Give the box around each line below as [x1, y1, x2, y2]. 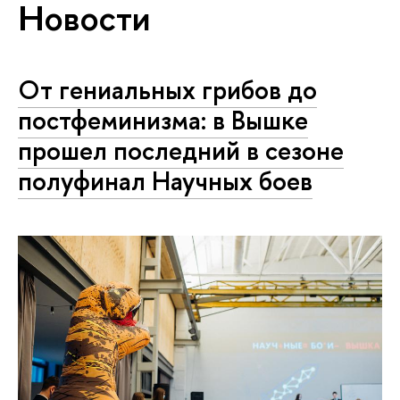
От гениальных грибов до [18, 72, 317, 108]
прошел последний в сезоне [18, 133, 344, 169]
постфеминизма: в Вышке [18, 103, 308, 138]
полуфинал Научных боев [18, 163, 312, 199]
